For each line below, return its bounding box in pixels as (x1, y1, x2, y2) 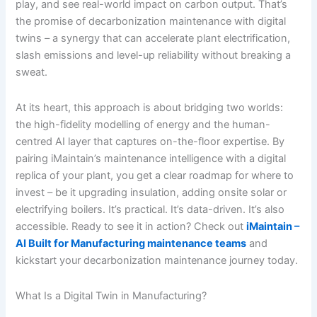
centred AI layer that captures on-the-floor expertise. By (16, 135, 285, 149)
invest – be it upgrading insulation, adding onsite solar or (16, 186, 287, 200)
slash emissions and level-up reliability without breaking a (16, 49, 292, 62)
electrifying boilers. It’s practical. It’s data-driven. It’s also (16, 203, 285, 217)
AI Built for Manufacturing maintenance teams (16, 237, 247, 250)
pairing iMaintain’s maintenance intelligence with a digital (16, 152, 287, 166)
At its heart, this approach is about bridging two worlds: (16, 101, 284, 115)
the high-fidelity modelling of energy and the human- (16, 118, 271, 132)
